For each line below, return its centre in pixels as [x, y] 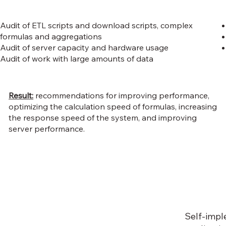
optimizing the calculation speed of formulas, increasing [113, 107]
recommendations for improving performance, [122, 96]
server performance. [47, 129]
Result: [21, 96]
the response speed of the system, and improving [103, 118]
